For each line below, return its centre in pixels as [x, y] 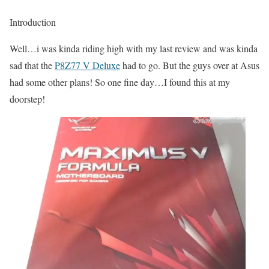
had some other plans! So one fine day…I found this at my [120, 82]
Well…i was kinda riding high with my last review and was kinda [134, 49]
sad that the [32, 65]
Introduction [33, 22]
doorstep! [27, 99]
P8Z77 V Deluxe [87, 65]
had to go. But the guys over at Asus [190, 65]
